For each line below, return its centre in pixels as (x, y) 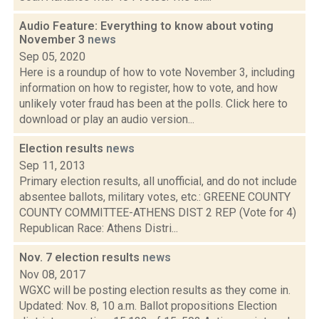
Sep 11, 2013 (52, 166)
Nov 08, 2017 (52, 274)
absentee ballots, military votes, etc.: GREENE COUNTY (155, 197)
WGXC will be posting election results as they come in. (155, 290)
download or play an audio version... (107, 119)
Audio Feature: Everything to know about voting (146, 26)
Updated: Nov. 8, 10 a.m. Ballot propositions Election (148, 306)
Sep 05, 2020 (52, 57)
